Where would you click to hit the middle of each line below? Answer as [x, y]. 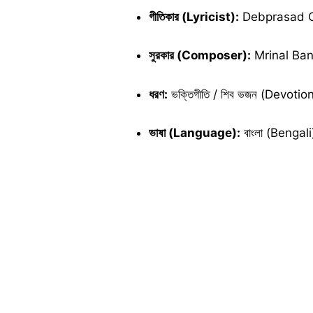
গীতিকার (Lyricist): [194, 16]
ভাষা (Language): [195, 133]
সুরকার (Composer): [200, 55]
